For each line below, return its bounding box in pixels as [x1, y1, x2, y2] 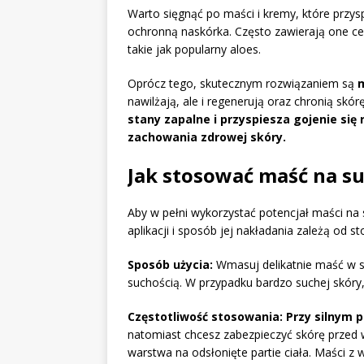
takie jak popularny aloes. [128, 41, 261, 58]
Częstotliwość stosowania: [128, 309, 283, 325]
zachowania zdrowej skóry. [128, 129, 286, 145]
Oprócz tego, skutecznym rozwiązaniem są [128, 76, 357, 92]
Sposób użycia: [128, 257, 213, 273]
